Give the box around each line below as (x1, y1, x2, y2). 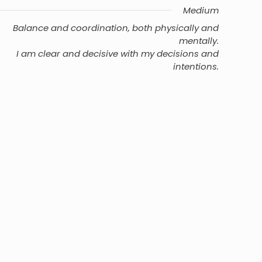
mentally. (179, 35, 219, 47)
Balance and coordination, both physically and (13, 22, 219, 34)
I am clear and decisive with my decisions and (16, 47, 219, 60)
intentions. (173, 60, 219, 73)
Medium (183, 4, 219, 16)
